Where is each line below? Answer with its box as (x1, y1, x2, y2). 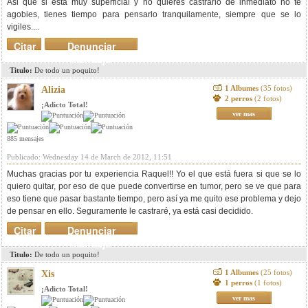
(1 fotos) (254, 278, 282, 287)
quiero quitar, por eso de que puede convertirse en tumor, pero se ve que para (7, 181, 301, 191)
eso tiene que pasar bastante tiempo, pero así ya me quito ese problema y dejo (7, 194, 301, 203)
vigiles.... (7, 22, 39, 32)
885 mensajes (7, 135, 44, 142)
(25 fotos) (260, 268, 292, 276)
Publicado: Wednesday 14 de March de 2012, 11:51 (7, 153, 172, 161)
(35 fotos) (260, 84, 292, 92)
